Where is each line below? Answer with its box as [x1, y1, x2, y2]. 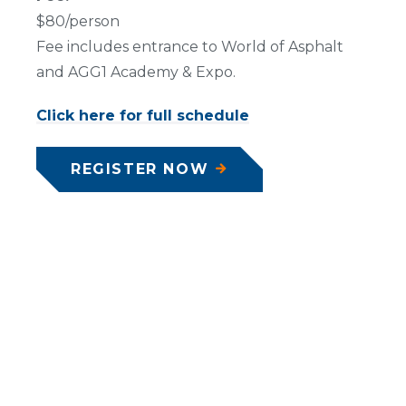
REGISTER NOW [71, 160, 209, 178]
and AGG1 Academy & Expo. [36, 63, 236, 81]
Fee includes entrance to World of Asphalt [36, 38, 343, 55]
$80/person [36, 13, 120, 30]
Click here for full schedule [36, 107, 249, 124]
